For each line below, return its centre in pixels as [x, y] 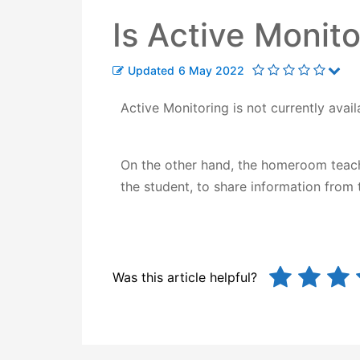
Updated [151, 70]
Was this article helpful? [185, 277]
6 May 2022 [211, 70]
